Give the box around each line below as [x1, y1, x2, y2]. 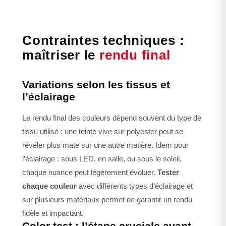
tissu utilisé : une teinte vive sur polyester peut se [22, 127, 183, 136]
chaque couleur [22, 182, 77, 191]
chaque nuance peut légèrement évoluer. [22, 168, 157, 177]
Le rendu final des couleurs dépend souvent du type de [22, 114, 201, 123]
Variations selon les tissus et [22, 79, 170, 91]
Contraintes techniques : [22, 33, 185, 48]
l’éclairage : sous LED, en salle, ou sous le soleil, [22, 154, 182, 163]
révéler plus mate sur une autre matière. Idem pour [22, 141, 189, 150]
